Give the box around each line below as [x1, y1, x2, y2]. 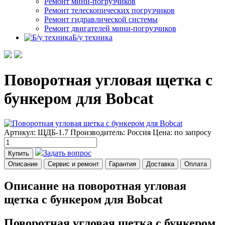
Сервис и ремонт [48, 160, 99, 168]
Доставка [146, 160, 174, 168]
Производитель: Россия [70, 128, 151, 137]
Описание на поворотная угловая [4, 179, 186, 192]
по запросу [172, 128, 211, 137]
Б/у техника [72, 33, 113, 42]
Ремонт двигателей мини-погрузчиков [44, 24, 176, 33]
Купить [8, 149, 29, 157]
